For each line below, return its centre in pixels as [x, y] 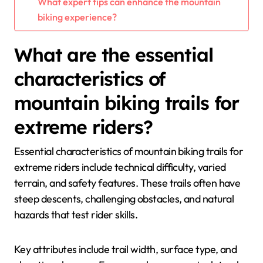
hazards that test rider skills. [76, 214]
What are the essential [114, 55]
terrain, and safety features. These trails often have [127, 183]
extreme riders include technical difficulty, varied [120, 167]
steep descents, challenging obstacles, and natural [124, 198]
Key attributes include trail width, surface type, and [126, 249]
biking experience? [77, 17]
